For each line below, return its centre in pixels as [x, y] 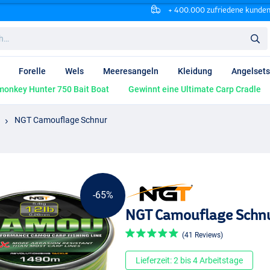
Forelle [32, 71]
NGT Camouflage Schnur [61, 120]
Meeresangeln [131, 71]
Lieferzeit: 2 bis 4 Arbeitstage [189, 261]
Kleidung [195, 71]
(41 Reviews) [202, 235]
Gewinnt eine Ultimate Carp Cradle [195, 89]
